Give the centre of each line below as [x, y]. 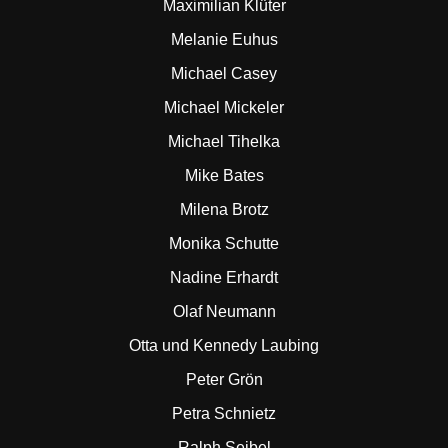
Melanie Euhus [224, 39]
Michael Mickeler [224, 107]
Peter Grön [224, 379]
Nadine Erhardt [224, 277]
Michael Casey [224, 73]
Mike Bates [224, 175]
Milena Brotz [224, 209]
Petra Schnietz [224, 413]
